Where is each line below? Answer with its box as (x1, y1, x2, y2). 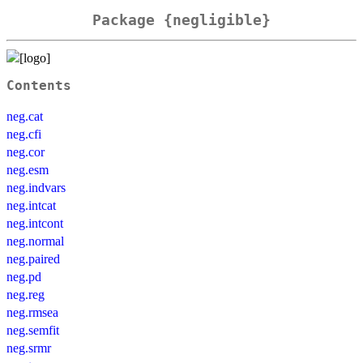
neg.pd (6, 269, 41, 284)
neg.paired (6, 251, 60, 266)
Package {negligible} (92, 11, 271, 29)
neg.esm (6, 162, 49, 177)
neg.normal (6, 233, 64, 248)
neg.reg (6, 287, 45, 301)
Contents (6, 78, 71, 93)
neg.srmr (6, 340, 51, 355)
